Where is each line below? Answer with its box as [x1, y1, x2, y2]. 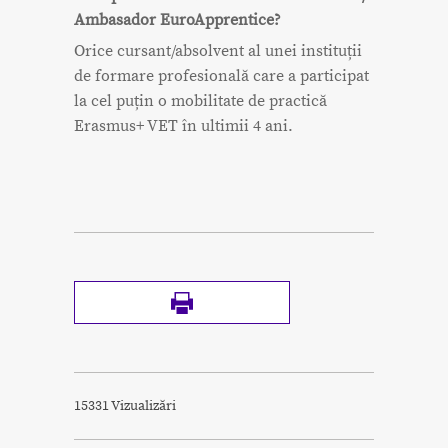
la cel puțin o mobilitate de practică [74, 91, 327, 112]
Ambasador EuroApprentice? [74, 10, 281, 31]
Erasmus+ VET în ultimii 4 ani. [74, 116, 293, 137]
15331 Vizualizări [74, 396, 176, 415]
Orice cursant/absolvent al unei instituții [74, 41, 362, 62]
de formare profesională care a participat [74, 66, 369, 87]
